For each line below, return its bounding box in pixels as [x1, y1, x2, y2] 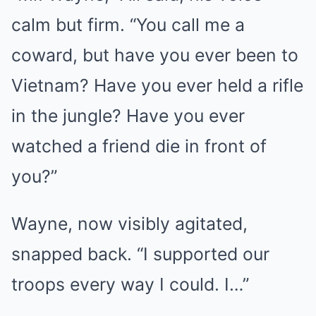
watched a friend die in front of [11, 135, 267, 157]
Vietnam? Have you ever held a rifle [11, 74, 303, 96]
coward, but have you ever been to [11, 44, 298, 66]
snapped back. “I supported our [11, 243, 269, 265]
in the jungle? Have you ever [11, 104, 245, 126]
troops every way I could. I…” [11, 273, 249, 295]
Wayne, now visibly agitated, [11, 212, 248, 234]
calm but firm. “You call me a [11, 13, 245, 35]
